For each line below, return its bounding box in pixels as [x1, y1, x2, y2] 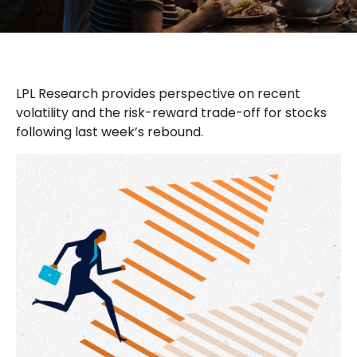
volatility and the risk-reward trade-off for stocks [16, 104, 327, 122]
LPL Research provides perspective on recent [16, 84, 300, 103]
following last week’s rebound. [16, 123, 203, 141]
